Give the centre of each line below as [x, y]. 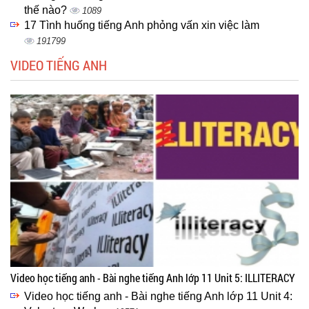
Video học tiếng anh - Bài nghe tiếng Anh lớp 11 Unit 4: [158, 296]
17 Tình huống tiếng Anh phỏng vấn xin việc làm [142, 25]
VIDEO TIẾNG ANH [59, 64]
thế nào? [47, 10]
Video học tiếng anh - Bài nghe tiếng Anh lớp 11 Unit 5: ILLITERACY [153, 277]
